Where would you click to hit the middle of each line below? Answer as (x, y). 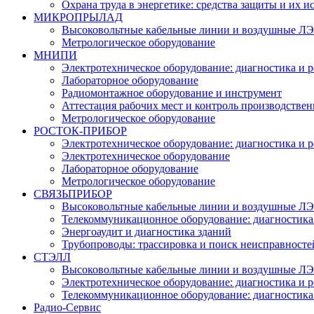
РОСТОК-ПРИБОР (80, 131)
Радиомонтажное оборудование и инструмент (172, 93)
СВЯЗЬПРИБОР (73, 194)
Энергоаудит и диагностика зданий (146, 232)
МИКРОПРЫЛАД (78, 17)
